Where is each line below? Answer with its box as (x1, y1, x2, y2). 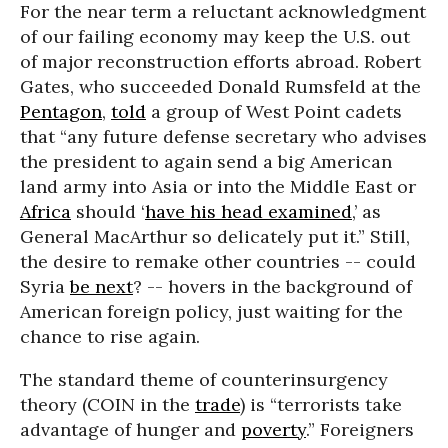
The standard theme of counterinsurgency (20, 368, 388, 391)
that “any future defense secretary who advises (20, 125, 427, 148)
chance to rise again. (20, 325, 200, 348)
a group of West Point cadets (146, 100, 402, 123)
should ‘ (71, 200, 145, 223)
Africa (20, 200, 71, 223)
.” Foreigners (306, 418, 414, 441)
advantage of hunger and (20, 418, 241, 441)
